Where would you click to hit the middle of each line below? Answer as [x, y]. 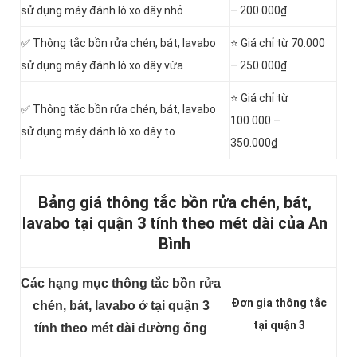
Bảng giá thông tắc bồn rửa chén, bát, [175, 203]
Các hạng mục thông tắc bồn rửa [121, 284]
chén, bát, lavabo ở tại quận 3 [121, 306]
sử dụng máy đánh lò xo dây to [98, 132]
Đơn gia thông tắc [279, 303]
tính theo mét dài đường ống [121, 328]
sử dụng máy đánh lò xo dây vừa [102, 66]
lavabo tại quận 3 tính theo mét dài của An [175, 224]
